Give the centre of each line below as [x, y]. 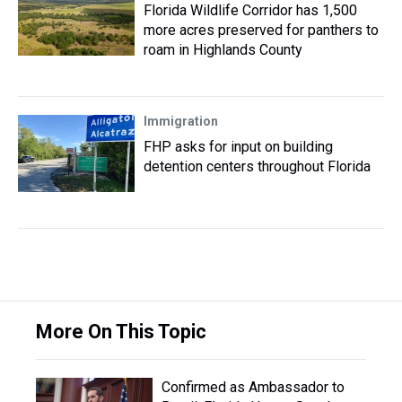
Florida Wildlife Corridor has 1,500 [250, 10]
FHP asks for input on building [238, 147]
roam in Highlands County [223, 50]
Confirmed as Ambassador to [253, 387]
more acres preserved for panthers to [261, 30]
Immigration [181, 121]
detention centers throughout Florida [257, 166]
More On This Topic [121, 332]
